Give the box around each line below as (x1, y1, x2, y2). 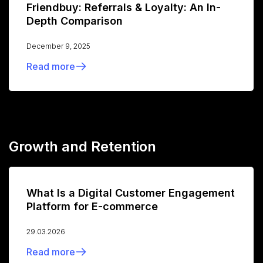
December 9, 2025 (26, 42, 90, 51)
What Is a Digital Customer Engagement (26, 187, 235, 200)
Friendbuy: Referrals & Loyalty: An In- (26, 1, 221, 14)
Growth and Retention (9, 138, 156, 156)
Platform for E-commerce (26, 200, 158, 213)
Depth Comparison (26, 15, 123, 28)
